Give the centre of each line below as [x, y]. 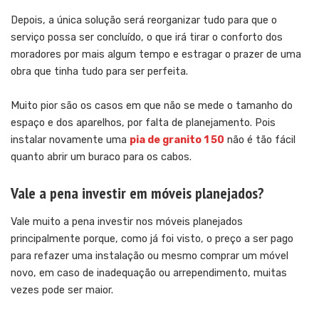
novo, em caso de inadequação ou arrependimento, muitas [149, 273]
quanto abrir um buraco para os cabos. [101, 157]
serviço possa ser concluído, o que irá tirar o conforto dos [147, 38]
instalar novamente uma [70, 140]
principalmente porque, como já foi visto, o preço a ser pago [152, 239]
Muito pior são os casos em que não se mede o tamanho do [152, 106]
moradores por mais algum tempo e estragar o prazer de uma [156, 55]
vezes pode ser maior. [62, 291]
